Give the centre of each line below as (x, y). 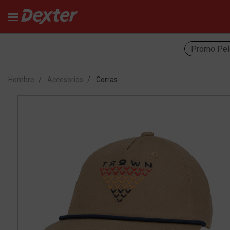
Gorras (107, 80)
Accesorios (65, 80)
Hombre (21, 80)
